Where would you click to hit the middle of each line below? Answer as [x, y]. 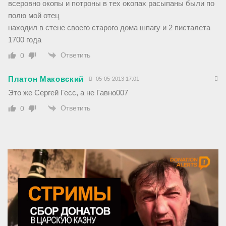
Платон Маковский [46, 79]
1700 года [25, 39]
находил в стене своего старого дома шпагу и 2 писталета [109, 27]
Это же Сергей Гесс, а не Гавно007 [68, 92]
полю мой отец [34, 15]
